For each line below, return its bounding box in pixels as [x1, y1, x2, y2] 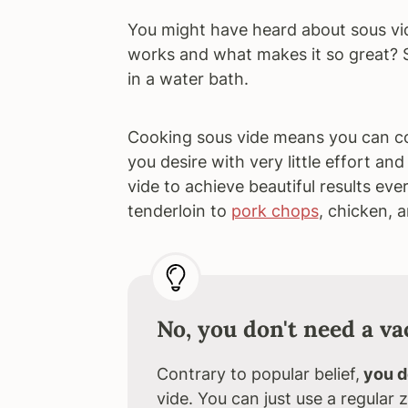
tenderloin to [127, 201, 231, 220]
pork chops [230, 201, 319, 220]
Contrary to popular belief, [156, 364, 360, 383]
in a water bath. [127, 69, 249, 88]
